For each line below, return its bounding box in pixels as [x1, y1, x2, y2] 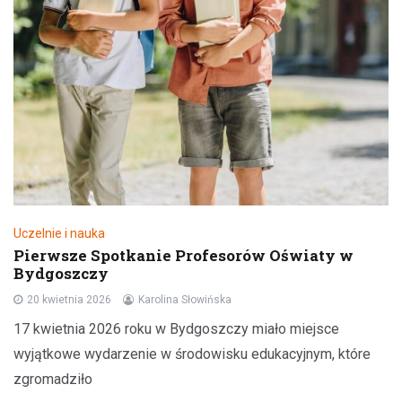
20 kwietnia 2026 [27, 293, 111, 307]
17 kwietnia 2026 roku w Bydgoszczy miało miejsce [13, 320, 339, 338]
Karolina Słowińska [138, 293, 232, 307]
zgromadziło [13, 371, 92, 389]
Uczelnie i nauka [13, 226, 105, 241]
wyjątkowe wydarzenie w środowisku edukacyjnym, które [13, 345, 371, 363]
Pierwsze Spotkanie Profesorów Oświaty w [13, 245, 354, 267]
